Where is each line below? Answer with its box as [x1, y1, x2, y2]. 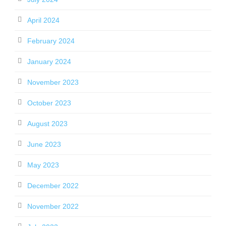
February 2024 [27, 37, 75, 45]
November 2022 [27, 202, 79, 210]
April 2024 [27, 16, 60, 24]
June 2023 [27, 140, 61, 148]
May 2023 [27, 161, 59, 169]
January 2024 [27, 58, 71, 66]
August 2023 [27, 120, 68, 128]
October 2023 [27, 99, 71, 107]
